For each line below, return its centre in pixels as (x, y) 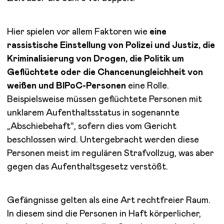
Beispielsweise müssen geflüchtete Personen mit (104, 99)
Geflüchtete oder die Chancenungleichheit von (105, 72)
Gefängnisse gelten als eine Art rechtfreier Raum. (109, 200)
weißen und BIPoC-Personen (66, 86)
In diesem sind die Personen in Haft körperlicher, (104, 214)
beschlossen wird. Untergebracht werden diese (103, 140)
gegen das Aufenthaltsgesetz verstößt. (87, 167)
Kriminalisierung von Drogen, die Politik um (95, 59)
